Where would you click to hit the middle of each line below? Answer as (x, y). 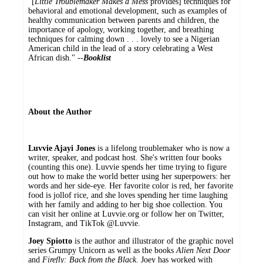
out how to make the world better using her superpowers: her (129, 177)
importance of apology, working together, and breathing (121, 30)
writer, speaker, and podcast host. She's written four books (125, 158)
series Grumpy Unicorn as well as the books (102, 251)
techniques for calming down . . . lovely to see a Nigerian (124, 39)
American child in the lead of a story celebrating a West (121, 49)
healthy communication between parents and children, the (124, 21)
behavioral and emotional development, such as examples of (128, 11)
